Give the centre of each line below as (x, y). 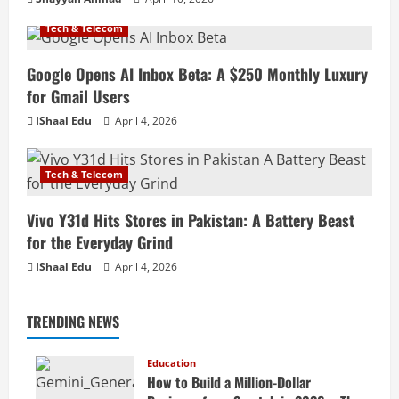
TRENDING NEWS (73, 322)
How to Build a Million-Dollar (229, 383)
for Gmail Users (78, 97)
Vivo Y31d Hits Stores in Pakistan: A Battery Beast (191, 220)
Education (171, 363)
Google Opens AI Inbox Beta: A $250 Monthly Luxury (197, 74)
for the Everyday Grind (100, 243)
